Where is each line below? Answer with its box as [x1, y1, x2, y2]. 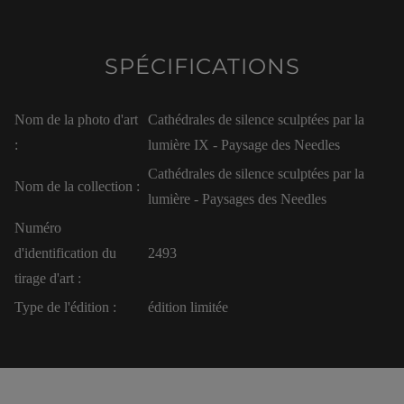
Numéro [14, 220, 61, 236]
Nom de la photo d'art [14, 112, 138, 128]
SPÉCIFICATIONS [104, 53, 300, 80]
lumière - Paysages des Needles [148, 191, 326, 207]
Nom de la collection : [14, 179, 140, 195]
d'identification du [14, 245, 116, 262]
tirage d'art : [14, 271, 81, 287]
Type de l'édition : [14, 299, 116, 316]
